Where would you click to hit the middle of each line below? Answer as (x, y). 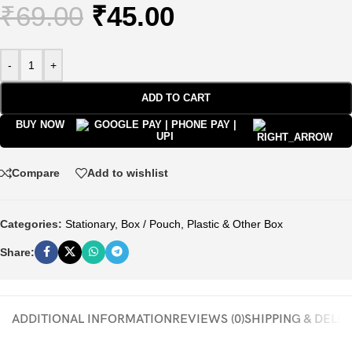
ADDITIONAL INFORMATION (92, 319)
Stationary (90, 224)
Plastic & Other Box (235, 224)
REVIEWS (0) (208, 319)
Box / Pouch (151, 224)
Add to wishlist (128, 173)
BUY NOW (40, 125)
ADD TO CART (176, 97)
